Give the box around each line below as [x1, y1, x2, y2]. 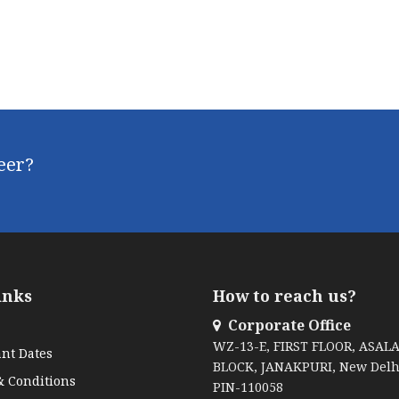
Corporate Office [224, 315, 351, 335]
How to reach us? [213, 285, 356, 306]
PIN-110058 [213, 379, 283, 395]
